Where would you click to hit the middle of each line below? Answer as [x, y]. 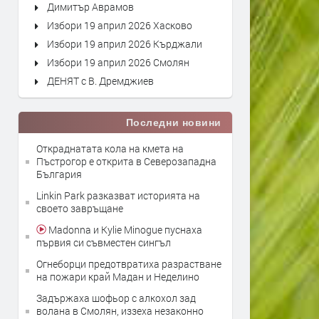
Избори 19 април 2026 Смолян [118, 62]
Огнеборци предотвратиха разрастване [129, 264]
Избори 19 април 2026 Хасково [120, 25]
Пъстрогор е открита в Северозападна [126, 161]
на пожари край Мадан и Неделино [118, 277]
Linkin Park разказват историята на [118, 195]
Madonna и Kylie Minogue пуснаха [124, 230]
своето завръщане [80, 208]
